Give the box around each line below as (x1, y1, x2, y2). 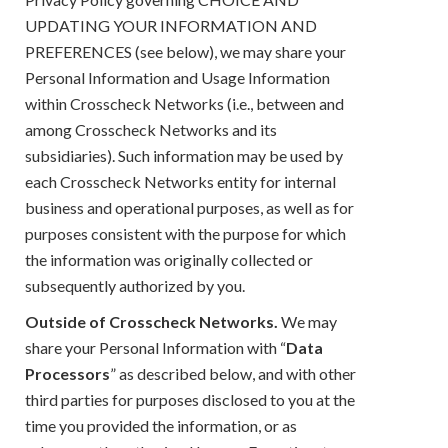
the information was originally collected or (25, 249, 313, 269)
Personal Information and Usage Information (25, 67, 330, 87)
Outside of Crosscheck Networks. (25, 311, 278, 331)
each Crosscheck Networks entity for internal (25, 171, 336, 191)
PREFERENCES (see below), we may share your (25, 41, 346, 61)
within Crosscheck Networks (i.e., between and (25, 93, 344, 113)
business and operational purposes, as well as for (25, 197, 354, 217)
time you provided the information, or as (25, 415, 297, 435)
